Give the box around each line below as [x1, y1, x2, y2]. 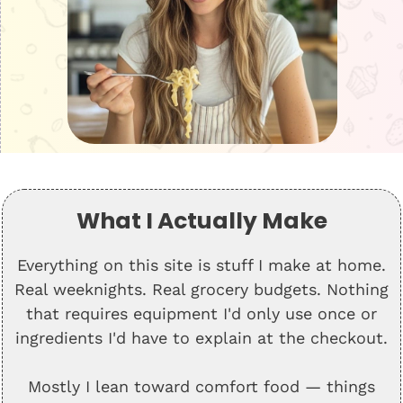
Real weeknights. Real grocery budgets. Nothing [14, 280, 389, 299]
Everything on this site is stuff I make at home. [17, 255, 386, 274]
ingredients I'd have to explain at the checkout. [15, 328, 388, 347]
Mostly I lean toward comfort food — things [28, 377, 375, 396]
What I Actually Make [76, 205, 327, 237]
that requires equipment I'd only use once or [26, 304, 377, 323]
